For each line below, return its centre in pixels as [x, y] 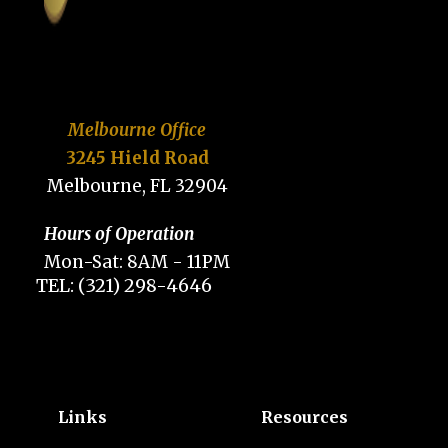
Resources [304, 416]
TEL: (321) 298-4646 [124, 285]
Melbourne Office [137, 129]
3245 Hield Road [137, 157]
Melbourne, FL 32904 [137, 185]
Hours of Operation [119, 233]
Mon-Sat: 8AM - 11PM [137, 261]
